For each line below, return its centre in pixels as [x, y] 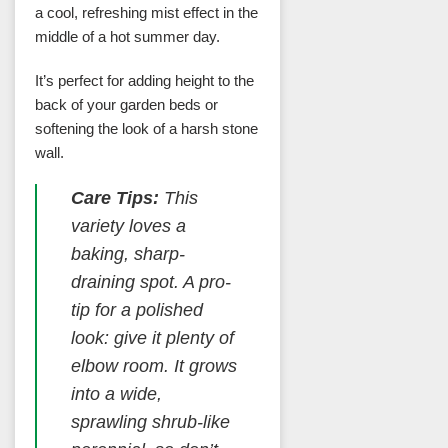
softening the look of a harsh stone [146, 128]
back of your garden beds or [126, 104]
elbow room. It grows [153, 366]
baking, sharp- [127, 254]
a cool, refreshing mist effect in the [146, 13]
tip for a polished [136, 310]
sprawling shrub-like [150, 422]
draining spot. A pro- [150, 282]
